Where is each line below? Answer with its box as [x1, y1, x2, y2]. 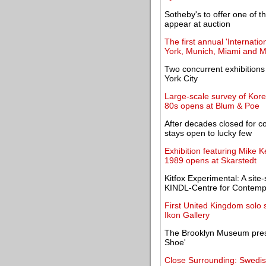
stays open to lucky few [164, 128, 252, 138]
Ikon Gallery [164, 210, 210, 220]
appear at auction [164, 19, 230, 28]
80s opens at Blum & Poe [164, 101, 259, 110]
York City [164, 74, 198, 83]
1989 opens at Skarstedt [164, 156, 256, 165]
